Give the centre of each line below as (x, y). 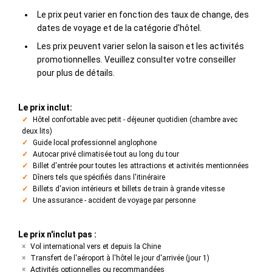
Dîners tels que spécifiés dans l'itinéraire (99, 177)
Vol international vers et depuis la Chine (96, 246)
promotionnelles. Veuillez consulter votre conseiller (137, 59)
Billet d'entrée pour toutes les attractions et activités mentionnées (141, 166)
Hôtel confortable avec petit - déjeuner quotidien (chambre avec (135, 120)
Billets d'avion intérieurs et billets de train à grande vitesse (129, 189)
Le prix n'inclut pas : (57, 234)
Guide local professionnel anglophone (95, 143)
